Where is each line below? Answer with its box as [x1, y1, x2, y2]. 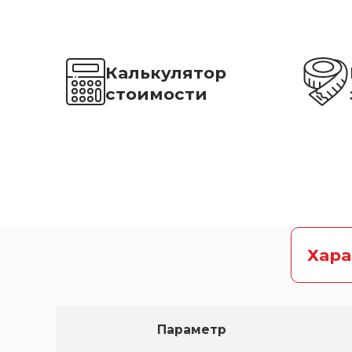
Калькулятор [105, 62, 226, 82]
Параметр [156, 321, 226, 337]
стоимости [105, 83, 207, 104]
